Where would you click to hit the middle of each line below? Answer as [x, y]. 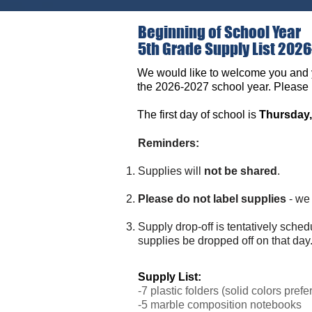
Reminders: [169, 143]
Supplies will [171, 171]
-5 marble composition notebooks [220, 305]
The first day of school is [198, 115]
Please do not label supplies [212, 199]
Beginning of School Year [219, 32]
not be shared [241, 171]
